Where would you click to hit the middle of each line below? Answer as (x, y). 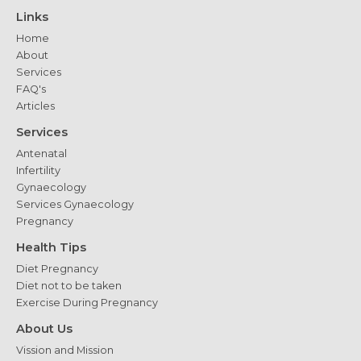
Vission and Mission (65, 351)
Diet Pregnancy (57, 269)
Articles (35, 106)
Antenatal (41, 154)
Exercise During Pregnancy (87, 303)
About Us (44, 329)
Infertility (38, 171)
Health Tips (51, 248)
